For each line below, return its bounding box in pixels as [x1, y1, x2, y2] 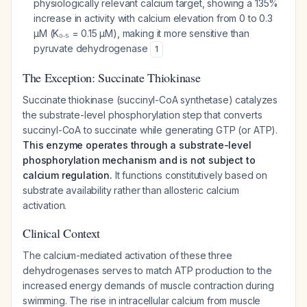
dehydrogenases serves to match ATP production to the [23, 265, 272, 276]
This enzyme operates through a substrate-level [23, 139, 251, 151]
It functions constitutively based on [112, 169, 268, 181]
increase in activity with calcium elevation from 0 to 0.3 [34, 12, 273, 24]
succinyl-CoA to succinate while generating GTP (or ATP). [23, 124, 278, 136]
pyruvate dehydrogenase [34, 42, 151, 54]
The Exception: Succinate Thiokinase [23, 69, 201, 86]
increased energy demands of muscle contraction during [23, 280, 274, 291]
